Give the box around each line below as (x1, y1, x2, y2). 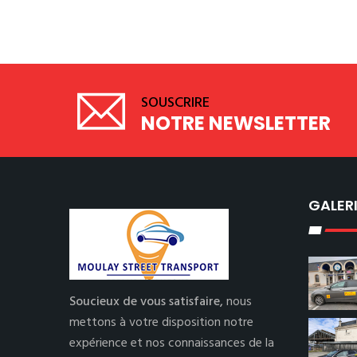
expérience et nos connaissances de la (69, 333, 274, 354)
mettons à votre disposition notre (69, 312, 253, 333)
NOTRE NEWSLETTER (141, 110, 331, 136)
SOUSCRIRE (141, 92, 210, 115)
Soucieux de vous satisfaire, (69, 292, 226, 312)
